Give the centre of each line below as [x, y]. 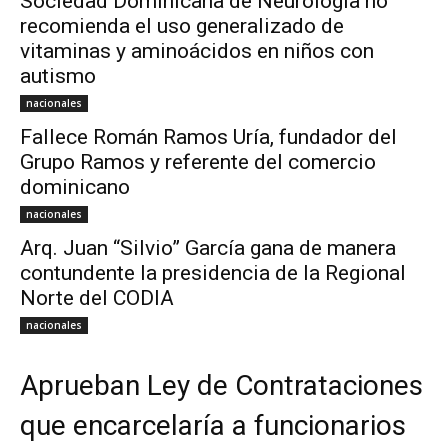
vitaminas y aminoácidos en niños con [197, 51]
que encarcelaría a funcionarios [213, 426]
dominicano [75, 187]
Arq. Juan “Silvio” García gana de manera [208, 248]
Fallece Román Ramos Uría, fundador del [208, 137]
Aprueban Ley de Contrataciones [221, 386]
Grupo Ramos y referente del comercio [198, 162]
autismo [58, 76]
